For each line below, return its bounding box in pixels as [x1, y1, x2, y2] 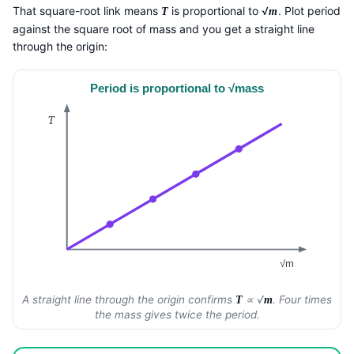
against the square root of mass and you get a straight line [13, 21, 314, 36]
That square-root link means [13, 3, 161, 17]
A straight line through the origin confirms [21, 292, 235, 306]
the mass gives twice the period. [94, 307, 260, 321]
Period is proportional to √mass [89, 81, 265, 95]
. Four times [273, 292, 333, 306]
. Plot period [277, 3, 341, 17]
